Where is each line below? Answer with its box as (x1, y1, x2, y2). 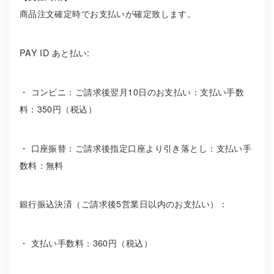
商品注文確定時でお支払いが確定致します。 (19, 7, 196, 20)
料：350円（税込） (19, 102, 97, 115)
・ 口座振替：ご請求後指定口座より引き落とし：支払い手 (19, 141, 252, 154)
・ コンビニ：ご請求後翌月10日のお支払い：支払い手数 (19, 85, 245, 98)
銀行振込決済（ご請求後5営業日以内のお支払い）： (19, 198, 228, 210)
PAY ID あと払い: (19, 46, 90, 59)
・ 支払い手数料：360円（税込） (19, 237, 152, 250)
